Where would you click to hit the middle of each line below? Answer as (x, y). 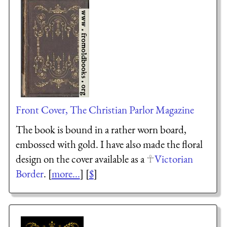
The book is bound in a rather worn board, (101, 130)
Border (29, 174)
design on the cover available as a (81, 159)
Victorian (174, 159)
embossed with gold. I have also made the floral (109, 144)
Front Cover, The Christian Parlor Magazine (105, 109)
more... (66, 174)
